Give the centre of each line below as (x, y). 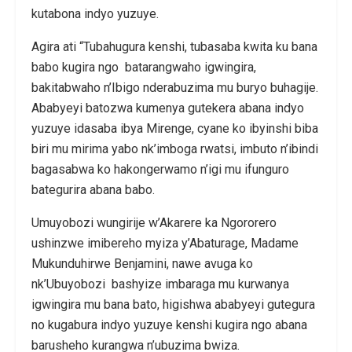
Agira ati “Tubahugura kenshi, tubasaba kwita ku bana (174, 46)
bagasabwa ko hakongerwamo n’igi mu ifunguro (160, 169)
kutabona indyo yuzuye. (95, 13)
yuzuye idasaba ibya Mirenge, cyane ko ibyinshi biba (175, 128)
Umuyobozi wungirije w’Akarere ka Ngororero (154, 222)
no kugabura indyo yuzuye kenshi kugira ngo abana (169, 324)
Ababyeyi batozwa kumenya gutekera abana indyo (168, 108)
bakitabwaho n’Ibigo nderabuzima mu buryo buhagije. (175, 87)
